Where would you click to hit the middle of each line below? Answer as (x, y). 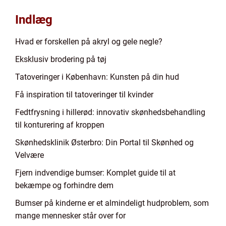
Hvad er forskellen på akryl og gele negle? (89, 42)
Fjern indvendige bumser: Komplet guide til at (95, 173)
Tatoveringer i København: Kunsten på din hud (97, 77)
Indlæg (34, 20)
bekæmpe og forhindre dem (64, 185)
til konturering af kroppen (60, 125)
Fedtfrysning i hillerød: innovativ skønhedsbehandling (110, 112)
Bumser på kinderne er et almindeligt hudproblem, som (112, 203)
